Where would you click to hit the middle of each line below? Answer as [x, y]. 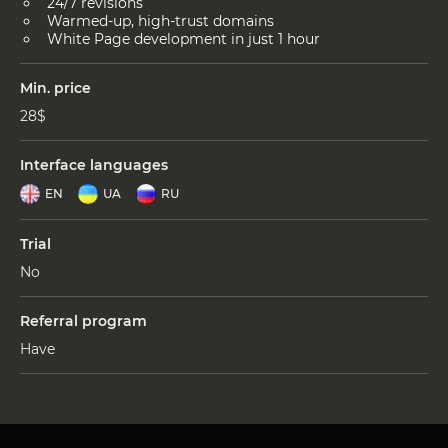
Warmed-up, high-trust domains [160, 20]
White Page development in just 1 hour [183, 38]
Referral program [83, 320]
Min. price [55, 87]
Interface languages [94, 164]
